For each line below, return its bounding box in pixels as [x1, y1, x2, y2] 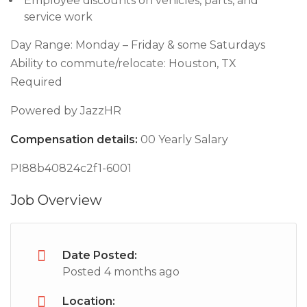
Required [10, 75, 62, 88]
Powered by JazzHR [10, 104, 121, 117]
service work [24, 10, 93, 23]
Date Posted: [62, 249, 137, 262]
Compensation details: [10, 133, 138, 146]
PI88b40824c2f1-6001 [10, 162, 132, 175]
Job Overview [10, 192, 102, 208]
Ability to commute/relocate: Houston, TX [10, 57, 236, 70]
